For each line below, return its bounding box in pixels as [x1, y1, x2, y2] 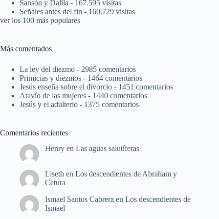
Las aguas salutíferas [76, 144, 139, 153]
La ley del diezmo [20, 65, 75, 73]
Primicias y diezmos [20, 73, 81, 82]
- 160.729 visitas [82, 7, 135, 16]
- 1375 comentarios [78, 100, 139, 109]
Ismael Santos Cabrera [45, 195, 114, 204]
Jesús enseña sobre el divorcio [20, 82, 112, 91]
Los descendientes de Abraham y [75, 170, 177, 178]
